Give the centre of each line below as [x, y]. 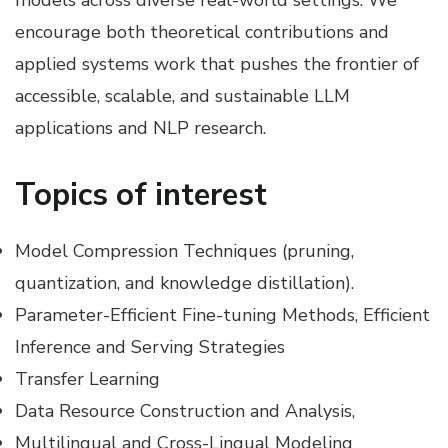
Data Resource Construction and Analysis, [187, 411]
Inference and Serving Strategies [150, 347]
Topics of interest [141, 194]
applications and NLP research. [140, 127]
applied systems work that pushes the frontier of [217, 63]
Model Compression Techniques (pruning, [184, 251]
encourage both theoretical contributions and [202, 31]
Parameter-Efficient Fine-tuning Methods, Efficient [222, 315]
